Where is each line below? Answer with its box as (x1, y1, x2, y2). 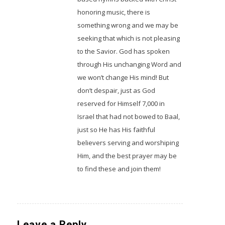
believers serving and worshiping (77, 138, 179, 148)
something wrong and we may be (77, 21, 178, 30)
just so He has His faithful (77, 125, 155, 135)
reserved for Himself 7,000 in (77, 99, 165, 108)
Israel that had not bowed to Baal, (77, 112, 180, 122)
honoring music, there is (77, 8, 150, 17)
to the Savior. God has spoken (77, 47, 170, 56)
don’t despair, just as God (77, 86, 155, 95)
